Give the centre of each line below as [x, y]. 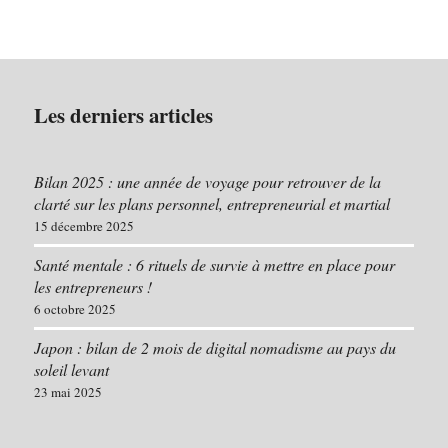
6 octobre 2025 [74, 308]
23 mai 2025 [67, 391]
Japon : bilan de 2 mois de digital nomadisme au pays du [214, 347]
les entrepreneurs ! [92, 286]
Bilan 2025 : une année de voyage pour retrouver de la [207, 181]
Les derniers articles [123, 114]
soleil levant [71, 369]
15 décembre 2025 [83, 225]
